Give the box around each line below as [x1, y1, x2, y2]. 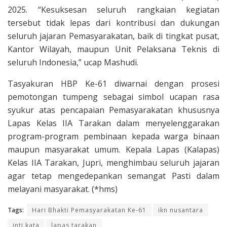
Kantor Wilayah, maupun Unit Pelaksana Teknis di [8, 44, 219, 55]
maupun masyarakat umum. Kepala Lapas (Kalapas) [8, 144, 219, 155]
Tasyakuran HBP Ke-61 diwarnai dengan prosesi [8, 78, 219, 89]
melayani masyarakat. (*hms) [8, 183, 118, 195]
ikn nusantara [158, 206, 203, 214]
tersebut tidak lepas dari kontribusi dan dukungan [8, 17, 219, 28]
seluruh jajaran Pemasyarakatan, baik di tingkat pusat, [8, 30, 219, 42]
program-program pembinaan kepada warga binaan [8, 131, 219, 142]
